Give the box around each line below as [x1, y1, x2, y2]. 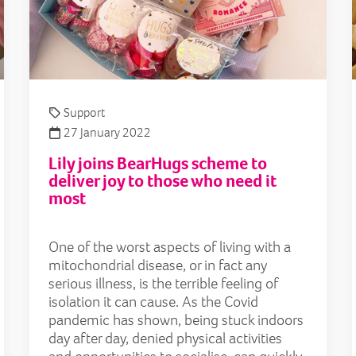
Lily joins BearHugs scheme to [48, 152, 267, 176]
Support [64, 104, 105, 122]
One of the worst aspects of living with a [48, 237, 291, 257]
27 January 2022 [61, 124, 151, 141]
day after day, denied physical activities [48, 328, 282, 349]
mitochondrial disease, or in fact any [48, 255, 267, 276]
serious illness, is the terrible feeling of [48, 273, 278, 294]
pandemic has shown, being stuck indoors [48, 310, 304, 331]
